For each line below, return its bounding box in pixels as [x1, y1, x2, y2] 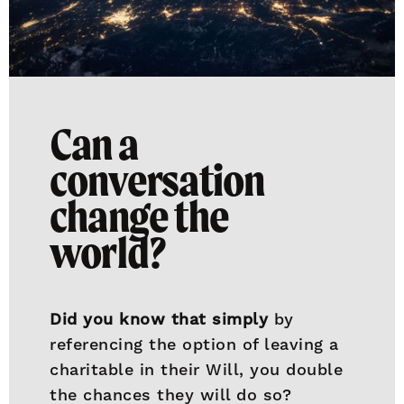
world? [50, 226, 170, 279]
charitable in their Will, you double [50, 360, 344, 379]
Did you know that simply [50, 309, 269, 328]
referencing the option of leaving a [50, 335, 339, 353]
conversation [50, 154, 265, 207]
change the [50, 190, 229, 243]
